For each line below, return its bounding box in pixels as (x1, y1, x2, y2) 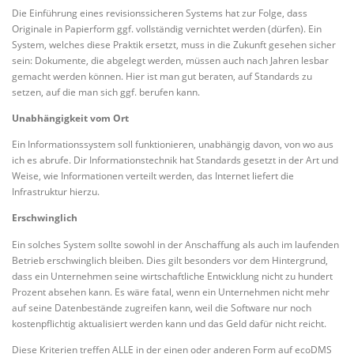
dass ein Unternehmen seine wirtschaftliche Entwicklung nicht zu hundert (12, 269, 333, 283)
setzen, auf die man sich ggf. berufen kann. (12, 85, 200, 99)
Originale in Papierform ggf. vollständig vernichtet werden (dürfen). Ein (12, 22, 322, 36)
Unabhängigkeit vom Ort (12, 111, 129, 126)
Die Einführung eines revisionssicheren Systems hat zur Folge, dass (12, 6, 307, 20)
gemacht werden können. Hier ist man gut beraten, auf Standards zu (12, 70, 312, 83)
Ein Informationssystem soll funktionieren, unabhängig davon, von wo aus (12, 137, 333, 152)
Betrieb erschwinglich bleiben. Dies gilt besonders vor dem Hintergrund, (12, 253, 328, 267)
